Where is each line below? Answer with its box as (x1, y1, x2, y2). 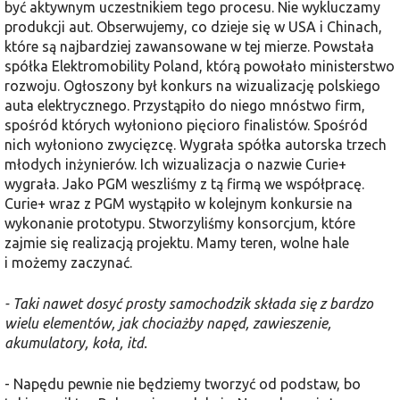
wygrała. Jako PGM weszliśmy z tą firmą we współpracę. (4, 175, 364, 192)
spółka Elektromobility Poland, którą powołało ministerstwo (4, 57, 395, 74)
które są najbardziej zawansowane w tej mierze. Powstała (4, 37, 374, 54)
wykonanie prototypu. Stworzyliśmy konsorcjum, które (4, 214, 355, 231)
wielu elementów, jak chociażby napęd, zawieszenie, (4, 314, 331, 331)
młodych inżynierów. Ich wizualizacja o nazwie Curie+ (4, 155, 346, 172)
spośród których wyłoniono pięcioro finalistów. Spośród (4, 116, 368, 133)
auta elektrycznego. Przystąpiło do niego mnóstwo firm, (4, 96, 365, 113)
